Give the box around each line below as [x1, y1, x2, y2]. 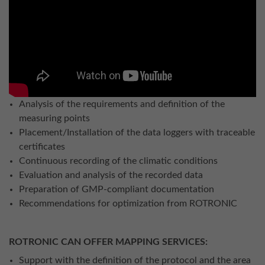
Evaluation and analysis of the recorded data [19, 170, 203, 180]
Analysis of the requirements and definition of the [19, 99, 225, 109]
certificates [19, 142, 65, 152]
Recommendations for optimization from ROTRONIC [19, 199, 237, 209]
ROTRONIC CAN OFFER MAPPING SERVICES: [9, 237, 208, 247]
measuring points [19, 114, 90, 124]
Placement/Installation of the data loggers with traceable [19, 128, 255, 138]
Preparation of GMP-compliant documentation [19, 185, 214, 195]
